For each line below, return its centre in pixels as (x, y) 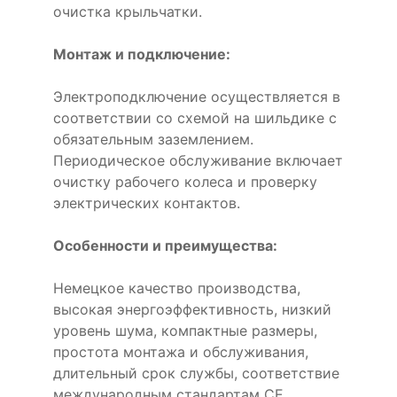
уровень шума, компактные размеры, (185, 331)
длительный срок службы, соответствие (196, 373)
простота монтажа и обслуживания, (181, 352)
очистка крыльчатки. (128, 12)
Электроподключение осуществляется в (197, 97)
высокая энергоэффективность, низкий (192, 309)
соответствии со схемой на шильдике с (195, 118)
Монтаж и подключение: (142, 54)
